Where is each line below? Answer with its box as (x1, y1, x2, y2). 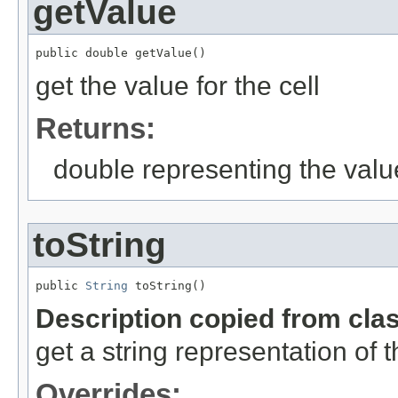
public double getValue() (36, 45, 206, 60)
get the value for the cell (36, 70, 320, 100)
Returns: (36, 111, 155, 145)
